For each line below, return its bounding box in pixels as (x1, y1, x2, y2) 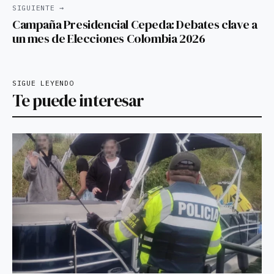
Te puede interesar (12, 89, 144, 112)
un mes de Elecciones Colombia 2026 (12, 29, 206, 47)
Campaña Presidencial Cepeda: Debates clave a (12, 15, 257, 33)
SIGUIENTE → (12, 2, 65, 12)
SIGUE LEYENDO (12, 78, 74, 87)
